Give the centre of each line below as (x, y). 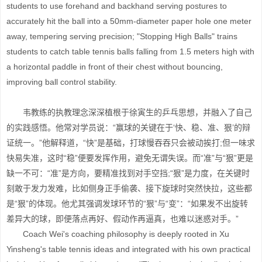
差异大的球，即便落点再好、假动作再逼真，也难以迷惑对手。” (123, 219)
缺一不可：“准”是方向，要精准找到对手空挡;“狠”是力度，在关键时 (128, 173)
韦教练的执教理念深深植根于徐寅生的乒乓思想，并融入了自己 (129, 112)
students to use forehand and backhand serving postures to (117, 6)
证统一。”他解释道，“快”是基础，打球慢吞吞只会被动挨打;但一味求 (131, 143)
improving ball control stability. (62, 82)
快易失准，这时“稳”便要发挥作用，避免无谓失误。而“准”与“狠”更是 (130, 158)
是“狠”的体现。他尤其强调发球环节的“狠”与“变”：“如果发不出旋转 (127, 204)
